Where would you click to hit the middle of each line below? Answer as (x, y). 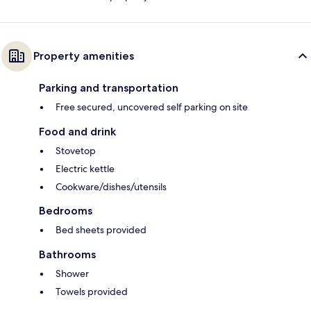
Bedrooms (66, 211)
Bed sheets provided (101, 230)
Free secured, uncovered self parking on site (152, 107)
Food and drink (77, 132)
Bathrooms (67, 255)
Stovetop (76, 151)
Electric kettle (85, 169)
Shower (72, 274)
